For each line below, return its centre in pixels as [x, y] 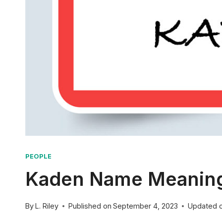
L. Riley [47, 206]
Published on [90, 206]
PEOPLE [39, 157]
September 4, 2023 [146, 206]
